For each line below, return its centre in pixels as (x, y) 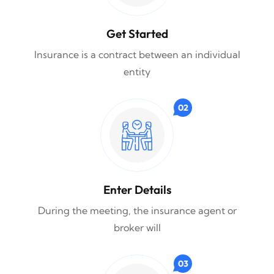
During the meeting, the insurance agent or (137, 211)
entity (137, 72)
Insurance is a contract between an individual (137, 55)
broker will (137, 228)
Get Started (137, 34)
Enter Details (137, 190)
